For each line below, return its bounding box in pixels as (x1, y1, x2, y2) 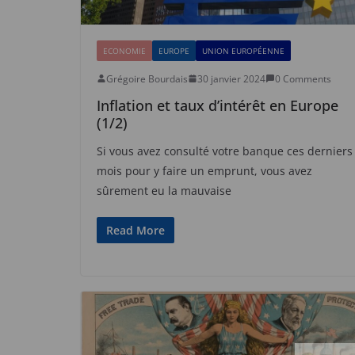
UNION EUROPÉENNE (202, 44, 284, 56)
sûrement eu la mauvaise (97, 182, 231, 198)
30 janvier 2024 (197, 71, 265, 86)
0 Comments (275, 71, 331, 86)
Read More (106, 222, 165, 238)
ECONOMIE (103, 44, 146, 56)
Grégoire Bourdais (106, 71, 188, 86)
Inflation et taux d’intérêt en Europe (97, 95, 338, 115)
